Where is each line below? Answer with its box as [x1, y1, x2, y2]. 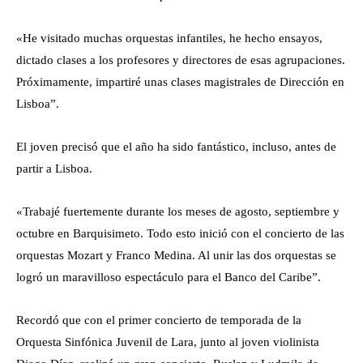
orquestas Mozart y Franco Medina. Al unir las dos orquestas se [16, 248, 336, 262]
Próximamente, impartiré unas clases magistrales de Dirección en [16, 75, 344, 88]
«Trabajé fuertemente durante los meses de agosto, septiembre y [16, 204, 340, 218]
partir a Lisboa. [16, 161, 92, 175]
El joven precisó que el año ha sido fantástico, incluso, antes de [16, 139, 336, 153]
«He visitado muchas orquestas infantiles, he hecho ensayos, [16, 31, 322, 45]
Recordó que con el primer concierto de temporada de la [16, 313, 301, 327]
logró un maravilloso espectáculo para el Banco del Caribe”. [16, 270, 321, 284]
